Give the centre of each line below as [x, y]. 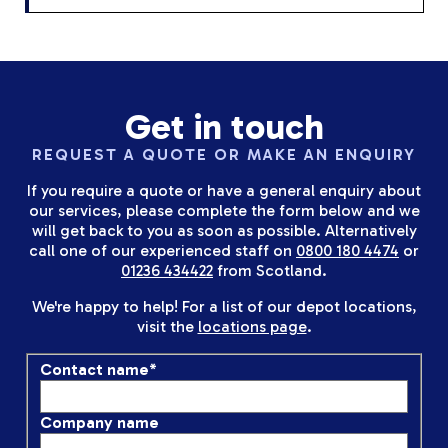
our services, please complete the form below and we [224, 210]
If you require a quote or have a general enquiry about [224, 190]
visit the [167, 326]
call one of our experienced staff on [162, 250]
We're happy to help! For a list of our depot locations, [224, 306]
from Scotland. [270, 270]
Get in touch [224, 126]
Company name [99, 423]
